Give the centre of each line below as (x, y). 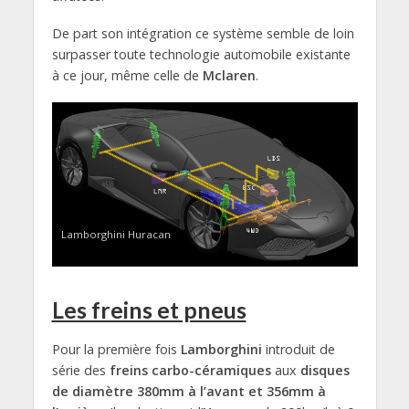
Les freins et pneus (149, 309)
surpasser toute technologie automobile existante (201, 54)
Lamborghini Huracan (115, 234)
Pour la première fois (116, 349)
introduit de (298, 349)
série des (80, 370)
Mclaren (229, 75)
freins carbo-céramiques (190, 370)
